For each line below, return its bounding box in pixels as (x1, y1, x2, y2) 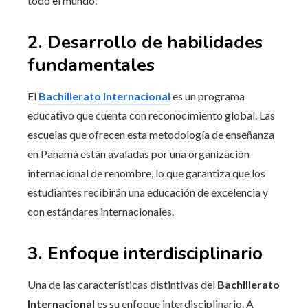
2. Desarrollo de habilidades (27, 30, 263, 54)
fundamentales (27, 52, 155, 77)
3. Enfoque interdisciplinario (27, 241, 263, 265)
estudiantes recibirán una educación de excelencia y (27, 185, 268, 199)
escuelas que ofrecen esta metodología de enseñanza (27, 127, 274, 141)
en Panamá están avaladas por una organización (27, 146, 250, 160)
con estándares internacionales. (27, 204, 174, 218)
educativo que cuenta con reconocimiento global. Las (27, 108, 275, 122)
